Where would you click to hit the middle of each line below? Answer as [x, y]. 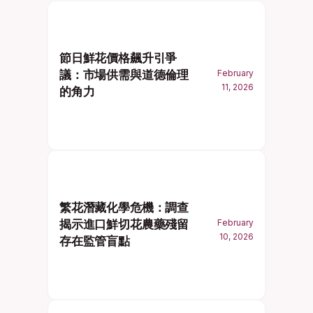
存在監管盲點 [95, 241]
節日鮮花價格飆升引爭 [118, 58]
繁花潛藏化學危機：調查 [124, 207]
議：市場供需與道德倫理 [124, 74]
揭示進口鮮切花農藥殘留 [124, 224]
